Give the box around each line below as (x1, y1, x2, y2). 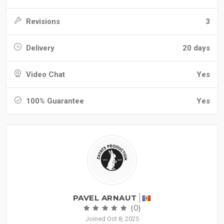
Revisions (24, 17, 60, 26)
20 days (182, 43, 210, 53)
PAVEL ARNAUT (72, 193, 137, 203)
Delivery (24, 43, 54, 53)
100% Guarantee (24, 96, 84, 106)
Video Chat (24, 70, 65, 79)
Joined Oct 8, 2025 (85, 215, 139, 223)
